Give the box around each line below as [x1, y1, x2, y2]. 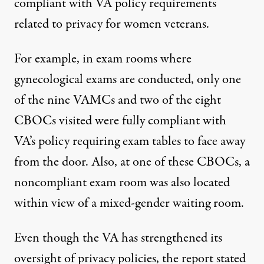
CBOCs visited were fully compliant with [14, 111, 226, 130]
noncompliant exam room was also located [14, 173, 230, 192]
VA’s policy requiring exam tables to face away [14, 131, 245, 151]
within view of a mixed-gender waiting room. [14, 193, 244, 213]
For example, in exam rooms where [14, 49, 192, 68]
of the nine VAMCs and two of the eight [14, 90, 221, 110]
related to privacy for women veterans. [14, 14, 209, 34]
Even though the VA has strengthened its [14, 228, 222, 247]
